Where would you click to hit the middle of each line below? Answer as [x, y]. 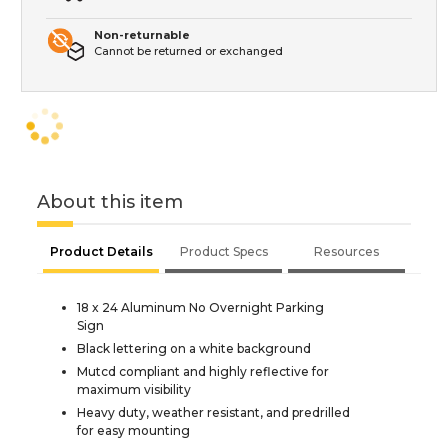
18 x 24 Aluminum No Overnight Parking [200, 307]
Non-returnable [142, 34]
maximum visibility [134, 389]
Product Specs [223, 251]
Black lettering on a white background [194, 348]
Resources [346, 251]
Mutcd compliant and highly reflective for [203, 371]
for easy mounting [133, 430]
